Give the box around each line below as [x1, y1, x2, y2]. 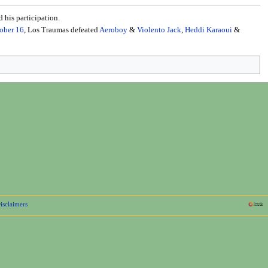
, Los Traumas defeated [24, 25, 100, 34]
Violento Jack [137, 25, 182, 34]
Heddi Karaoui [185, 25, 233, 34]
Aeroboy [99, 25, 128, 34]
